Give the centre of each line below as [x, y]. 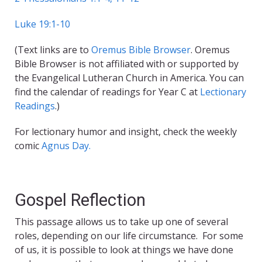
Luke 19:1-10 [42, 24]
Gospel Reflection [80, 200]
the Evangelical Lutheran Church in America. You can [129, 78]
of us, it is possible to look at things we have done [124, 250]
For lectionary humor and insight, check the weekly [126, 132]
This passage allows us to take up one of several [121, 222]
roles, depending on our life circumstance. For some [129, 236]
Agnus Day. [66, 146]
